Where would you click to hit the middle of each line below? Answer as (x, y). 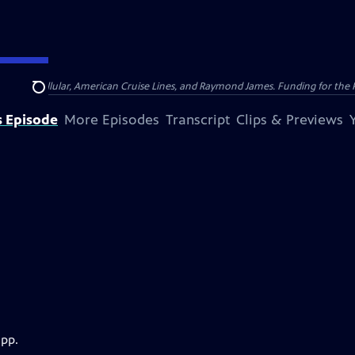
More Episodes (112, 120)
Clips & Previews (290, 120)
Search (51, 96)
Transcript (198, 120)
